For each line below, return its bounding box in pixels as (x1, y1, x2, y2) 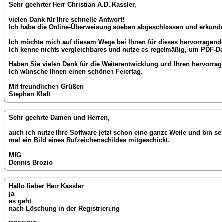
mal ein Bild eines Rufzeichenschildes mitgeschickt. (9, 136, 169, 144)
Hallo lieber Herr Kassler (9, 182, 84, 190)
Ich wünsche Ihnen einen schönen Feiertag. (9, 67, 143, 75)
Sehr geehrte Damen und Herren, (9, 114, 110, 122)
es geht (9, 197, 31, 205)
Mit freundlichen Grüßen (9, 82, 84, 90)
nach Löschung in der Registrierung (9, 205, 120, 213)
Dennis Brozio (9, 159, 53, 166)
